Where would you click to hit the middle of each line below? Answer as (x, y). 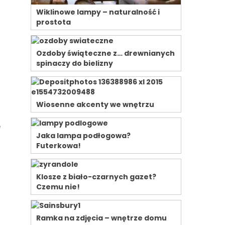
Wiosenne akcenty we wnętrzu (95, 104)
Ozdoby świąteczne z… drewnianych (105, 53)
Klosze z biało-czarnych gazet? (96, 177)
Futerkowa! (59, 145)
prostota (53, 22)
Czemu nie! (58, 187)
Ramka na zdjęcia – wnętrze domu (101, 218)
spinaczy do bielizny (75, 63)
